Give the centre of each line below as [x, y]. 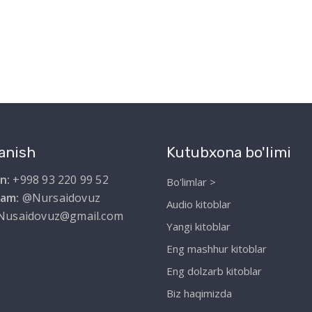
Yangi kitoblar [198, 227]
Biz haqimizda [199, 294]
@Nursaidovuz [60, 198]
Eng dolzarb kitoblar [214, 271]
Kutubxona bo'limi [229, 153]
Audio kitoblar [199, 204]
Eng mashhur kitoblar [217, 249]
